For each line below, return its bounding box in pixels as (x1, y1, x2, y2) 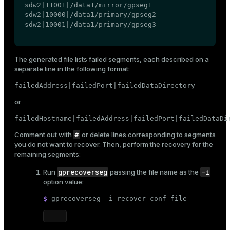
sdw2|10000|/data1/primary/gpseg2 (25, 11, 156, 19)
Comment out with (14, 130, 73, 139)
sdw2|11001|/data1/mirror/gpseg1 (25, 1, 152, 9)
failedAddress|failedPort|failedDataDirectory (14, 82, 195, 90)
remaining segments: (14, 150, 81, 159)
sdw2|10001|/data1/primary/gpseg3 (25, 21, 156, 29)
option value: (43, 178, 84, 186)
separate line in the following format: (14, 65, 130, 73)
